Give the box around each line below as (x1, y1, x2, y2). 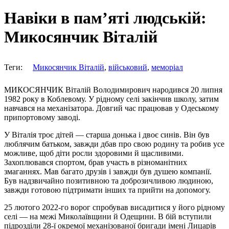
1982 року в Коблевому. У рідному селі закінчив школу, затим (4, 94, 219, 103)
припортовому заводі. (4, 112, 80, 122)
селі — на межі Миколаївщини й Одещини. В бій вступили (4, 212, 212, 221)
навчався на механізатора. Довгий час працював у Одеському (4, 103, 219, 112)
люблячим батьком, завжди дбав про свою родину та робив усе (4, 139, 224, 148)
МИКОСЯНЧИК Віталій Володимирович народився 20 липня (4, 85, 222, 94)
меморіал (151, 62, 183, 72)
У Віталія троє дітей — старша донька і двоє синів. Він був (4, 130, 210, 139)
